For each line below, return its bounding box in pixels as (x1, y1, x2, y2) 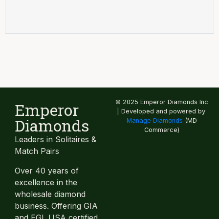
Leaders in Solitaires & (15, 134, 96, 144)
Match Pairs (15, 146, 59, 156)
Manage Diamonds (127, 117, 183, 124)
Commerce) (144, 126, 179, 133)
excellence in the (15, 177, 77, 187)
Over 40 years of (15, 166, 79, 175)
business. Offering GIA (15, 201, 98, 211)
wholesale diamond (15, 189, 86, 199)
